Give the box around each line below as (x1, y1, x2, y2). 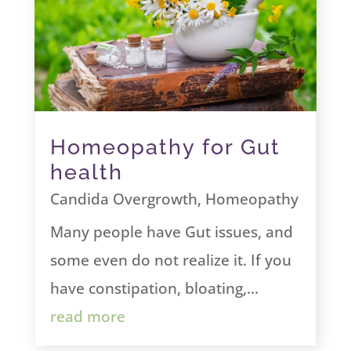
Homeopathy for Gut (49, 135, 280, 160)
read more (49, 306, 125, 327)
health (49, 160, 123, 185)
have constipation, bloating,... (49, 278, 259, 299)
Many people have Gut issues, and (49, 222, 293, 243)
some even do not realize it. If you (49, 250, 291, 271)
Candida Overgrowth (49, 189, 197, 210)
